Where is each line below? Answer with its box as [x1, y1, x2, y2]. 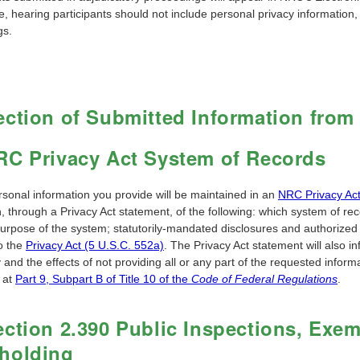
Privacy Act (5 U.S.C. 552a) [26, 239, 164, 252]
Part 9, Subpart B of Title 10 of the [15, 272, 191, 286]
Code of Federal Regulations [191, 272, 337, 286]
